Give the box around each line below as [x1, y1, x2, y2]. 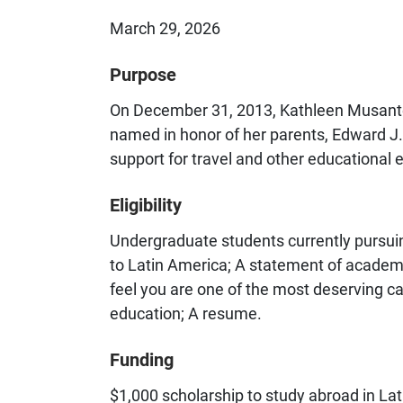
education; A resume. [110, 302, 262, 325]
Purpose [110, 62, 176, 86]
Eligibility [110, 193, 182, 217]
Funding [110, 347, 174, 372]
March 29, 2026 [110, 17, 220, 40]
